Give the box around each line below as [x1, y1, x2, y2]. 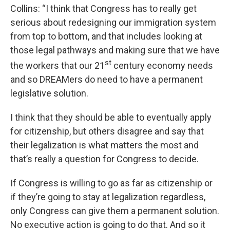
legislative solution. [10, 88, 88, 99]
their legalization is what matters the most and [10, 140, 199, 151]
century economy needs [111, 60, 213, 71]
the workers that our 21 [10, 60, 105, 71]
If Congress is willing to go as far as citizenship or [10, 178, 213, 189]
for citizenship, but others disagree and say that [10, 126, 204, 137]
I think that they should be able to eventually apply [10, 112, 212, 123]
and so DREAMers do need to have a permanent [10, 74, 203, 85]
